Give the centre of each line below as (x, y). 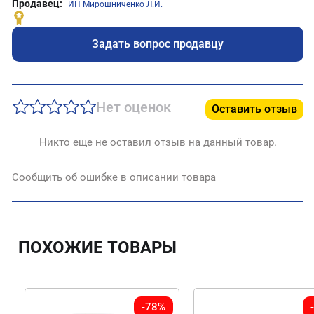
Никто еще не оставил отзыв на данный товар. (158, 142)
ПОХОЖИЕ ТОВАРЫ (97, 247)
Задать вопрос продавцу (158, 44)
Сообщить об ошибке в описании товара (114, 177)
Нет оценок (134, 107)
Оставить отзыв (254, 109)
